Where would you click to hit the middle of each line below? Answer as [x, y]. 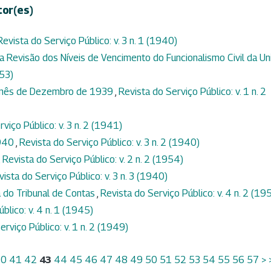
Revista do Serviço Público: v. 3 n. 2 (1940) [109, 143]
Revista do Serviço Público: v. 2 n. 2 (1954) [93, 160]
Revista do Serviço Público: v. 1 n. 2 [192, 92]
